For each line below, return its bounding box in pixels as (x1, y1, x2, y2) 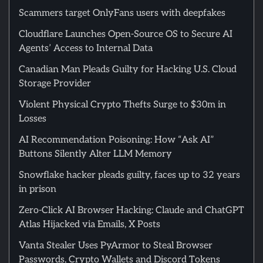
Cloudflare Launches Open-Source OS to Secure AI (19, 29, 232, 41)
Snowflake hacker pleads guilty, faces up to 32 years (19, 170, 240, 181)
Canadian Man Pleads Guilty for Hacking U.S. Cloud (19, 64, 237, 76)
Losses (19, 113, 46, 125)
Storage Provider (19, 78, 91, 90)
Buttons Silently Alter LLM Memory (19, 149, 172, 160)
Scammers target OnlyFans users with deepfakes (19, 8, 225, 19)
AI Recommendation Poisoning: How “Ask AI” (19, 134, 214, 146)
